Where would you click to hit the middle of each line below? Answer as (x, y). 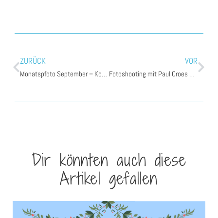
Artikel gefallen (109, 179)
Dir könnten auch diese (109, 160)
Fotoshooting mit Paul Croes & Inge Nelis (192, 74)
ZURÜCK (33, 61)
